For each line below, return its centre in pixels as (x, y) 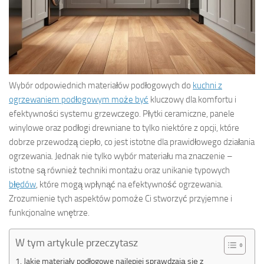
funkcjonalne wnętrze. (49, 212)
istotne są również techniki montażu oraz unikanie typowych (119, 170)
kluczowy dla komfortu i (192, 99)
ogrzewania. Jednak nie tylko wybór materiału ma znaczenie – (121, 156)
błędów (22, 184)
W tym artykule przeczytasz (77, 242)
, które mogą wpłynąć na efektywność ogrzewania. (129, 184)
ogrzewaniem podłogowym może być (79, 99)
